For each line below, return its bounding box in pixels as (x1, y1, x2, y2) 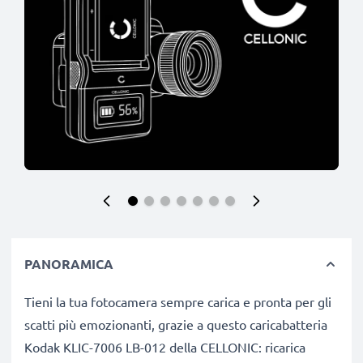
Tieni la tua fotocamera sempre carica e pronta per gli (24, 293, 331, 310)
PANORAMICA (24, 255, 113, 272)
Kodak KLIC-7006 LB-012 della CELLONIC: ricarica (24, 339, 305, 355)
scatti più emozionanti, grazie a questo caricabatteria (24, 316, 327, 332)
